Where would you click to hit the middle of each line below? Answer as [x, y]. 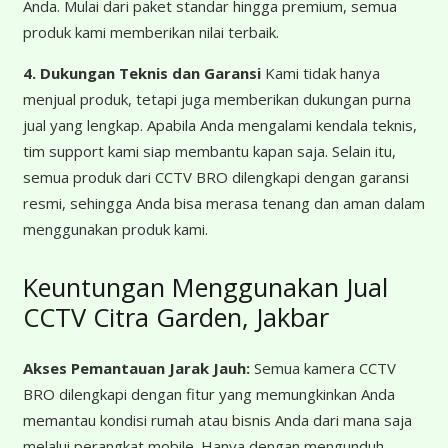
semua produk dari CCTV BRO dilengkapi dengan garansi [215, 177]
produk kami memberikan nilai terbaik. [150, 32]
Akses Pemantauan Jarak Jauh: [136, 367]
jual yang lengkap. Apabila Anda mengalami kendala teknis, [219, 125]
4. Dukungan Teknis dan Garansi [141, 73]
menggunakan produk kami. [115, 229]
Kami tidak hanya [320, 73]
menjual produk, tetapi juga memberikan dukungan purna [216, 99]
